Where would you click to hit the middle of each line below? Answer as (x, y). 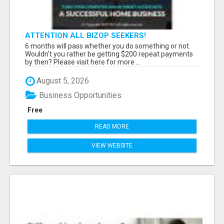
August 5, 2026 (62, 81)
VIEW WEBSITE (112, 145)
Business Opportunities (79, 95)
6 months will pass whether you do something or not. (108, 46)
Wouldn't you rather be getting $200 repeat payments (109, 54)
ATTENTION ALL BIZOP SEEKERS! (85, 36)
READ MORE (112, 126)
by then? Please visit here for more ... (83, 62)
